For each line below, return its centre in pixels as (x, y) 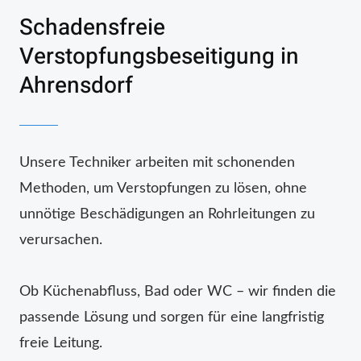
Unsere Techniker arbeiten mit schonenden (157, 162)
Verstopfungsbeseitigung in (159, 56)
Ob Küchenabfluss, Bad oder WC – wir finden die (178, 291)
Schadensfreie (92, 27)
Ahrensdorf (76, 85)
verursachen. (61, 240)
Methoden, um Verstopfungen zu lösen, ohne (163, 188)
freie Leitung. (61, 343)
